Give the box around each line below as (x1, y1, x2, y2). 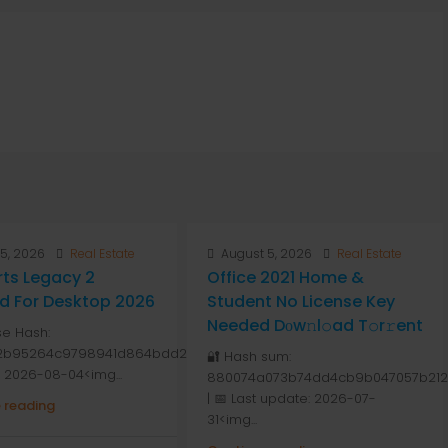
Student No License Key (206, 290, 395, 313)
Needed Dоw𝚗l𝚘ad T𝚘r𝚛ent (206, 314, 423, 337)
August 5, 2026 (217, 245, 312, 262)
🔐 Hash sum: (206, 347, 291, 366)
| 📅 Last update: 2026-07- (206, 389, 376, 408)
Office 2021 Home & (206, 266, 364, 289)
